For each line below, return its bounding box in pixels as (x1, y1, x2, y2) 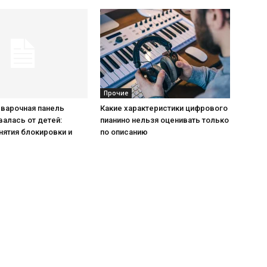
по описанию (100, 128, 148, 136)
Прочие (104, 89, 128, 97)
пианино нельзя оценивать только (100, 116, 229, 125)
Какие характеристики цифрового (100, 104, 228, 113)
